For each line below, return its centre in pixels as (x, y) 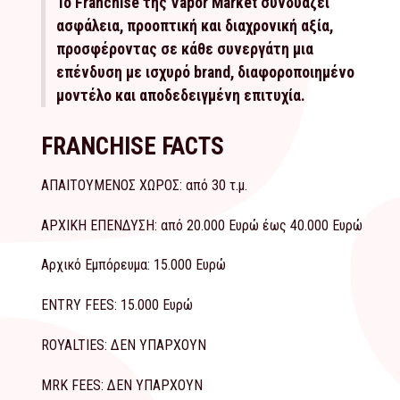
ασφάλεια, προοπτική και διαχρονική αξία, (195, 25)
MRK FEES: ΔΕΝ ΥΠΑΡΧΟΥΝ (122, 385)
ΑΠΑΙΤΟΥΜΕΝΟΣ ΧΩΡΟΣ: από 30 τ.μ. (144, 185)
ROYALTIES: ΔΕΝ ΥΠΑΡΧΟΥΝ (124, 346)
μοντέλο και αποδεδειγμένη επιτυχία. (181, 95)
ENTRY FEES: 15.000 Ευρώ (117, 305)
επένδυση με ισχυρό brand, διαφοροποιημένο (205, 72)
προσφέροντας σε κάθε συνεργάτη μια (185, 49)
